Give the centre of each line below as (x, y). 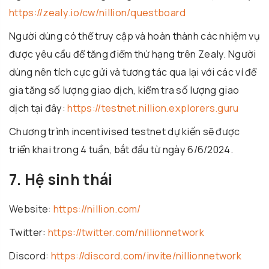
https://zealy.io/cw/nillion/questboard (98, 12)
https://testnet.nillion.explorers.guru (153, 108)
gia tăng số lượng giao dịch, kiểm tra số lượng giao (124, 90)
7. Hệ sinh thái (61, 179)
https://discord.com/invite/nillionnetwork (146, 256)
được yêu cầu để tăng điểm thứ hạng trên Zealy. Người (133, 54)
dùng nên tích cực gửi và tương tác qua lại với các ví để (133, 72)
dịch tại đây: (38, 108)
